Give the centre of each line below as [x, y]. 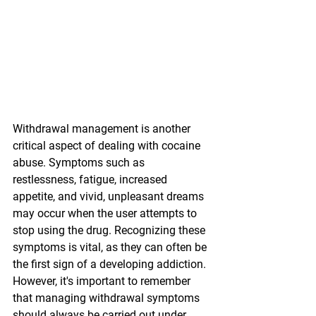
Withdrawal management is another [103, 129]
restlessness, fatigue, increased [91, 180]
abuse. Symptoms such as [80, 163]
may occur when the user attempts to [106, 214]
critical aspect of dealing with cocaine [108, 146]
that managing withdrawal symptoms [108, 298]
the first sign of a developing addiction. [111, 265]
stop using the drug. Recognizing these [110, 231]
